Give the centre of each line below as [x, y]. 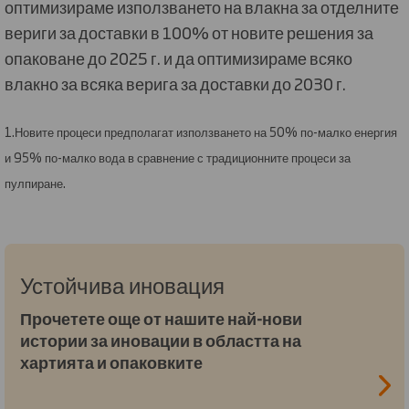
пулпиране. [35, 183]
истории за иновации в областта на [161, 339]
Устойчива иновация [122, 283]
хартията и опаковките [113, 361]
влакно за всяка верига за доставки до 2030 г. [175, 83]
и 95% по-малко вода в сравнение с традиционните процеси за [178, 157]
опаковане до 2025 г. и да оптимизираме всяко [178, 57]
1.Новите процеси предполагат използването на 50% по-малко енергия [201, 132]
